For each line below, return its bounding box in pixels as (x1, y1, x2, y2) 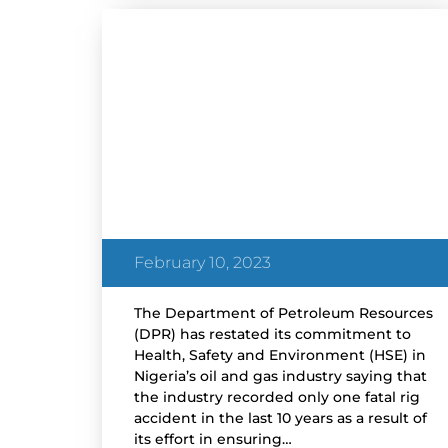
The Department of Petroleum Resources (134, 304, 433, 323)
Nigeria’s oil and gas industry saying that (134, 367, 427, 386)
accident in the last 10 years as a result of (134, 409, 427, 428)
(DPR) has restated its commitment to (134, 325, 411, 344)
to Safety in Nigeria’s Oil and (134, 103, 426, 128)
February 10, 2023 (134, 253, 271, 273)
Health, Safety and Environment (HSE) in (134, 346, 426, 365)
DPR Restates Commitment (134, 77, 418, 102)
